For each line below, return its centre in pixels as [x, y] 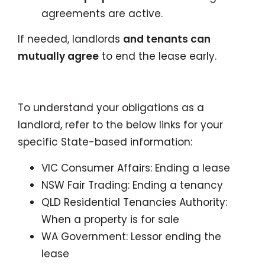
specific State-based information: [105, 142]
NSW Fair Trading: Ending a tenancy [132, 185]
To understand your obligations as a [111, 108]
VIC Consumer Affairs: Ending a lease [136, 168]
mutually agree [58, 56]
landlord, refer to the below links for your [120, 125]
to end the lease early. [158, 56]
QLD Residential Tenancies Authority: [134, 202]
